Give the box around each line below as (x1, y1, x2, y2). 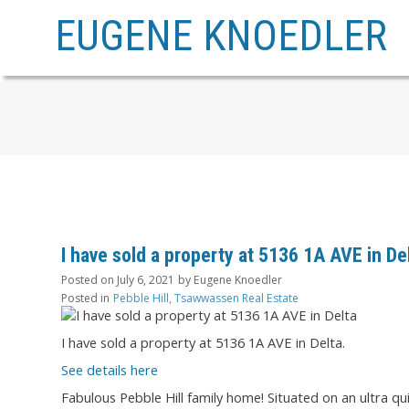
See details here (61, 361, 158, 380)
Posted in (61, 290, 110, 307)
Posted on (61, 272, 117, 288)
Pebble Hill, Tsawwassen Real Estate (113, 290, 299, 307)
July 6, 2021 (117, 272, 174, 288)
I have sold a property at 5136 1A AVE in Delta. (61, 333, 345, 352)
